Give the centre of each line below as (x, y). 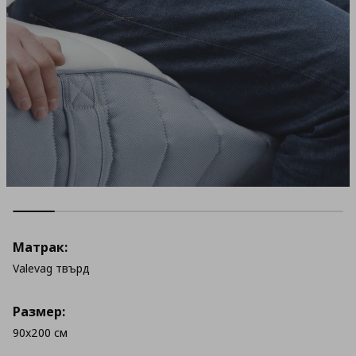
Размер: (39, 311)
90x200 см (40, 333)
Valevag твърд (51, 268)
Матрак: (40, 247)
